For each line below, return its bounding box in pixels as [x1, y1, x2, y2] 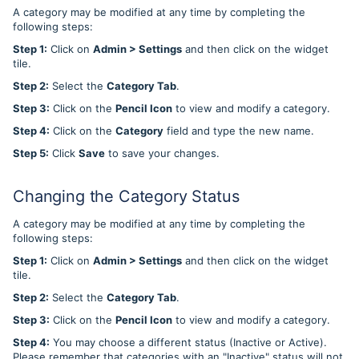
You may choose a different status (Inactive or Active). [50, 336, 327, 349]
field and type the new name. [163, 124, 317, 138]
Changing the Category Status [13, 187, 240, 207]
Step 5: [13, 147, 49, 160]
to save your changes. [105, 147, 223, 160]
